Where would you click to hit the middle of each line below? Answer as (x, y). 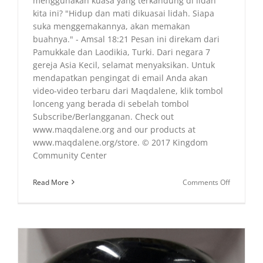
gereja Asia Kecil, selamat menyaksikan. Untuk (124, 65)
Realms (242, 204)
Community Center (70, 155)
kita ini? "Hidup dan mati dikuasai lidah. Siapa (124, 13)
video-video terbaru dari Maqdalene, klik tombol (128, 90)
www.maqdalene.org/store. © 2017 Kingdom (120, 142)
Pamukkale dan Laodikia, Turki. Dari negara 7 (122, 52)
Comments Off (206, 182)
